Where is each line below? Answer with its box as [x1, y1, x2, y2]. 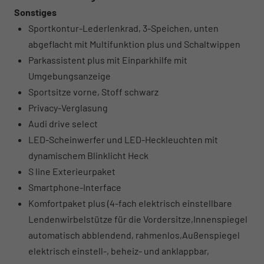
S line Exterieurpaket [28, 165, 115, 177]
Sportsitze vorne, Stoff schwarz [28, 85, 159, 97]
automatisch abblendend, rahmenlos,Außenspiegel [28, 229, 240, 240]
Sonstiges [14, 6, 57, 18]
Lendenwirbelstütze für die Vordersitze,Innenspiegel [28, 213, 247, 225]
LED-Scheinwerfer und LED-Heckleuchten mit [28, 133, 218, 145]
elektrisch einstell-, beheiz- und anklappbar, [28, 245, 209, 256]
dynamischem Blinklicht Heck [28, 149, 148, 161]
